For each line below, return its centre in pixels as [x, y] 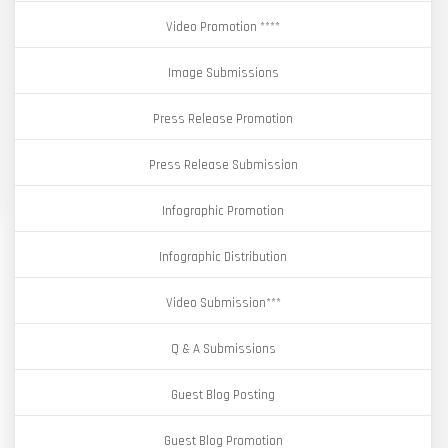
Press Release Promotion [223, 119]
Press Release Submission [223, 165]
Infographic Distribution [223, 257]
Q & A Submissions [223, 349]
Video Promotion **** [223, 27]
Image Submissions [223, 73]
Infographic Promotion [223, 211]
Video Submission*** [223, 303]
